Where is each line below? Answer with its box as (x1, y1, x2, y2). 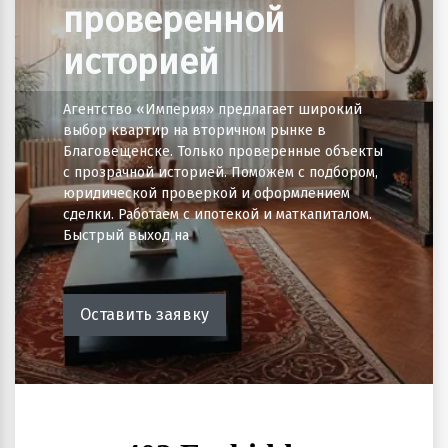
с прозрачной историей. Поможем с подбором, (63, 164, 378, 181)
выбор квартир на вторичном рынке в (63, 122, 326, 139)
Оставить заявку (80, 305, 209, 324)
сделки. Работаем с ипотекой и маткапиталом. (63, 206, 372, 223)
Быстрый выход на (63, 227, 189, 244)
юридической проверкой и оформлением (63, 185, 350, 202)
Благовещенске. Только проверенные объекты (63, 143, 383, 160)
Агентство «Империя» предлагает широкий (63, 101, 362, 118)
